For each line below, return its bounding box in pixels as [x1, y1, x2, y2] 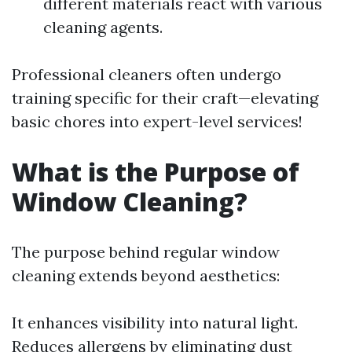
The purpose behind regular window [12, 242, 280, 262]
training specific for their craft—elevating [12, 88, 318, 108]
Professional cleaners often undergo [12, 64, 281, 84]
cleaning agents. [43, 17, 163, 37]
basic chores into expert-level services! [12, 112, 302, 131]
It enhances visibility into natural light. [12, 313, 298, 332]
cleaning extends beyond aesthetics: [12, 266, 280, 285]
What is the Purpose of [12, 155, 299, 189]
